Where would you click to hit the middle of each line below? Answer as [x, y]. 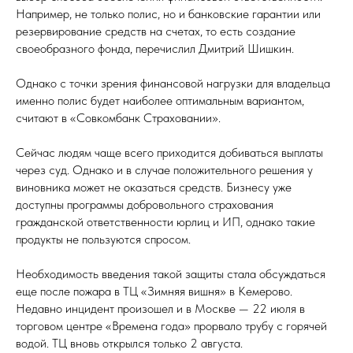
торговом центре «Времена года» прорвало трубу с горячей [171, 326]
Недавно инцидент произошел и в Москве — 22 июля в [160, 308]
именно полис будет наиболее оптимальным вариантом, [160, 100]
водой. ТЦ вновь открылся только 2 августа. [129, 343]
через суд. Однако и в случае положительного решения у [164, 170]
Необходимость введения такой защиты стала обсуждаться [171, 274]
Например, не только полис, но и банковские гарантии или [168, 14]
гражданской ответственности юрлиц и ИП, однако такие [165, 222]
